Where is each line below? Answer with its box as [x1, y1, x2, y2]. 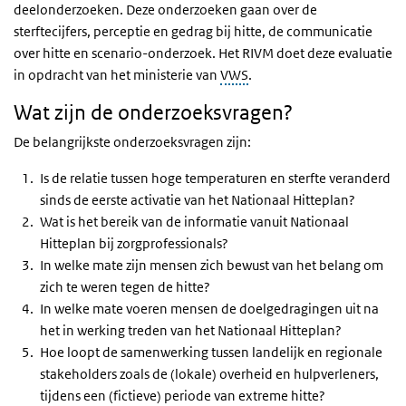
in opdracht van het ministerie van [14, 66, 220, 83]
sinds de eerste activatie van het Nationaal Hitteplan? [40, 191, 355, 208]
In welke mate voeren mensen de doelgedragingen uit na [40, 300, 379, 317]
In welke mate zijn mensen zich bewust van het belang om [40, 256, 383, 274]
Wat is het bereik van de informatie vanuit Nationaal [40, 213, 349, 230]
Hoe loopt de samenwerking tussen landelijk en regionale [40, 343, 382, 361]
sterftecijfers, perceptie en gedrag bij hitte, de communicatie [14, 23, 372, 40]
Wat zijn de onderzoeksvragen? [14, 101, 293, 124]
